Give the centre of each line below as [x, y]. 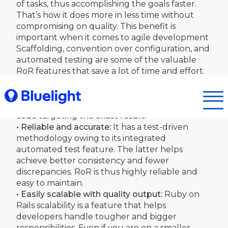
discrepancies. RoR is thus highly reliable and [107, 172]
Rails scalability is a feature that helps [91, 205]
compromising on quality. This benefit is [96, 26]
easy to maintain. [50, 183]
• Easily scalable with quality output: [89, 194]
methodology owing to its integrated [91, 138]
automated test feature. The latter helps [99, 149]
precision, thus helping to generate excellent [108, 104]
